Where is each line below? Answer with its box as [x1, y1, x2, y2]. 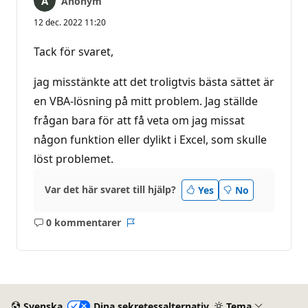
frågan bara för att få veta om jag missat [34, 112, 245, 128]
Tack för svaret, [34, 43, 113, 59]
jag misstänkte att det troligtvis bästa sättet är [34, 74, 274, 89]
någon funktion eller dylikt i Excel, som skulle [34, 131, 267, 147]
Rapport [129, 222, 168, 236]
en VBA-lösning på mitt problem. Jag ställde [34, 93, 258, 109]
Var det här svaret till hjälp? [45, 183, 176, 197]
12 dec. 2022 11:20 [34, 16, 106, 28]
